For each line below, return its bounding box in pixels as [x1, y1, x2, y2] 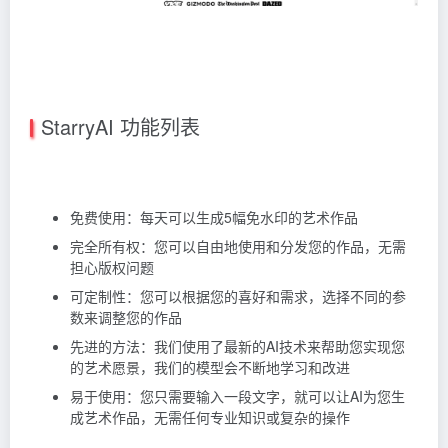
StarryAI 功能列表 [41, 111, 200, 141]
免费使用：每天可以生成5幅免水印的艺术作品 [70, 206, 358, 227]
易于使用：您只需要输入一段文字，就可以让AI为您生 [70, 385, 405, 406]
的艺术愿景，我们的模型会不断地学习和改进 [70, 356, 350, 377]
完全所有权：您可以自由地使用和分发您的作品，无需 [70, 235, 406, 256]
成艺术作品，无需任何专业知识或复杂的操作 [70, 406, 350, 427]
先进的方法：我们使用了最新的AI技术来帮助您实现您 [70, 335, 405, 356]
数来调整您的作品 [70, 306, 182, 327]
